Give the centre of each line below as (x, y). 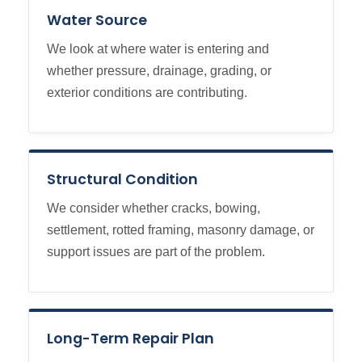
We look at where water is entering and (158, 49)
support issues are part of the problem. (156, 252)
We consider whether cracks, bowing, (154, 208)
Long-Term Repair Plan (130, 339)
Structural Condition (122, 179)
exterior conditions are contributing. (147, 93)
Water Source (97, 20)
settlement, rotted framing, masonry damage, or (181, 230)
